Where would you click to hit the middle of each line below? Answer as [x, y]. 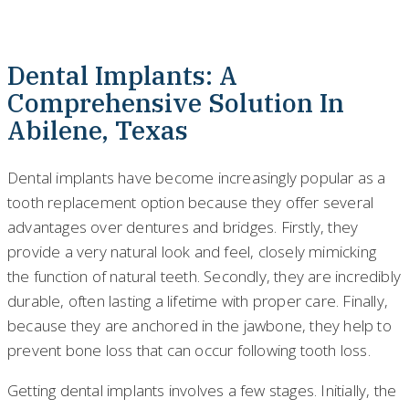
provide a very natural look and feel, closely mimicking [192, 251]
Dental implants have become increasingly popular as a [197, 177]
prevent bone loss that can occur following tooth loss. [189, 350]
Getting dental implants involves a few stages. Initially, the [202, 390]
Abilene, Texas [98, 130]
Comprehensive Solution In [176, 102]
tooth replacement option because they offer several [191, 202]
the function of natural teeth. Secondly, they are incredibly [204, 276]
